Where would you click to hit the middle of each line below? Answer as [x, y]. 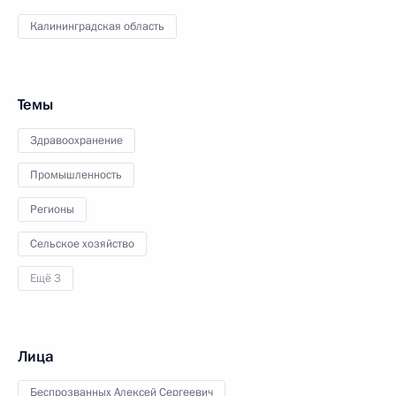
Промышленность [76, 175]
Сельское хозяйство [82, 244]
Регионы [52, 209]
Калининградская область [97, 27]
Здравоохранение [76, 141]
